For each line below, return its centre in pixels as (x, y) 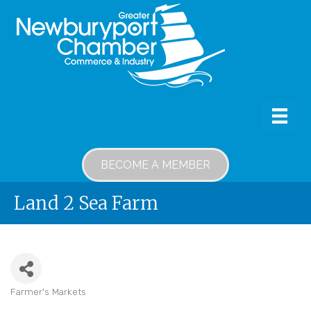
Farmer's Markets (48, 292)
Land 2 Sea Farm (86, 203)
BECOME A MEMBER (155, 165)
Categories (36, 302)
